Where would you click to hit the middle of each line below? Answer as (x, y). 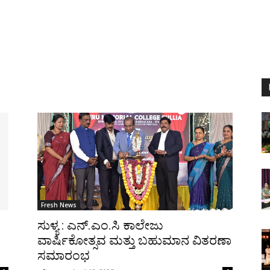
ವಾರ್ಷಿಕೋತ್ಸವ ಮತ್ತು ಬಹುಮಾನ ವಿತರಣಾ (134, 240)
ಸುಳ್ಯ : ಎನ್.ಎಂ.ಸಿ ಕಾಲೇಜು (100, 225)
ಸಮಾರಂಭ (64, 256)
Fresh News (59, 205)
